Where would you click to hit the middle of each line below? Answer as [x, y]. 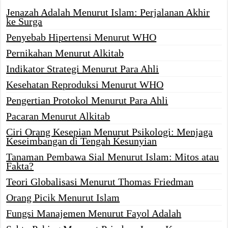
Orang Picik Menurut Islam [63, 198]
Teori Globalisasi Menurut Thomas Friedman [100, 182]
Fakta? [20, 166]
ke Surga [24, 22]
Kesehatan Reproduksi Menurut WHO [85, 85]
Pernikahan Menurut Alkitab [65, 53]
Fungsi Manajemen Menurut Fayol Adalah [94, 213]
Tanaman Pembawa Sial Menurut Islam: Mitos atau [113, 157]
